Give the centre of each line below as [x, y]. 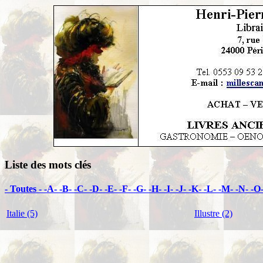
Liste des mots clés [48, 164]
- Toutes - [24, 188]
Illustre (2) [213, 214]
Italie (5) [22, 214]
